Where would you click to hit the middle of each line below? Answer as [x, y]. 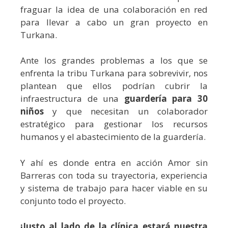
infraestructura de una [70, 98]
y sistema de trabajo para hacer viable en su [114, 188]
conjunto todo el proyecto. [73, 201]
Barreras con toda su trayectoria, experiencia [114, 175]
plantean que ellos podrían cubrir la [114, 86]
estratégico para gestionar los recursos [114, 124]
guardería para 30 [166, 98]
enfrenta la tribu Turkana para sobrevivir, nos [114, 73]
